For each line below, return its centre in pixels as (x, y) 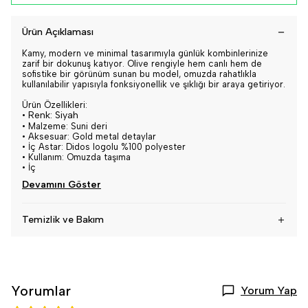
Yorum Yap (269, 290)
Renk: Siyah (53, 115)
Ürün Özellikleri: (55, 105)
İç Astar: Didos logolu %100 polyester (107, 147)
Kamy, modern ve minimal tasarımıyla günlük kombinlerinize (145, 53)
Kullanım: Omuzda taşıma (79, 157)
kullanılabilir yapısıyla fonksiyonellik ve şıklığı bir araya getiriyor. (154, 84)
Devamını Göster (62, 185)
